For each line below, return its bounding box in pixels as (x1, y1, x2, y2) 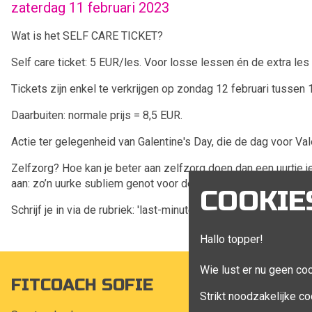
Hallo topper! (200, 233, 263, 246)
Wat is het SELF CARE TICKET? (11, 29, 163, 42)
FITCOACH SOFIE (11, 275, 153, 295)
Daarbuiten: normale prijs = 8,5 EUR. (11, 109, 182, 122)
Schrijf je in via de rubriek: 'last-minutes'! (11, 203, 206, 217)
